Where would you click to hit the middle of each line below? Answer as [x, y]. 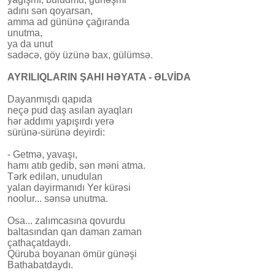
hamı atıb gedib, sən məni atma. [76, 165]
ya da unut [30, 44]
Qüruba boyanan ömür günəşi [72, 254]
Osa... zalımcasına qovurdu [66, 220]
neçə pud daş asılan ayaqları [70, 110]
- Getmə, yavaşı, [42, 154]
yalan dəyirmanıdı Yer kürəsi [69, 187]
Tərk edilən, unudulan [55, 176]
